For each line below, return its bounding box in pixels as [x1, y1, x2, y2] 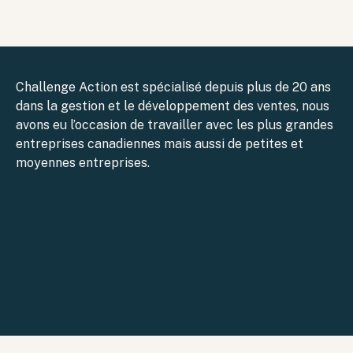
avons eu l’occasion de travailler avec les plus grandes [16, 117, 333, 133]
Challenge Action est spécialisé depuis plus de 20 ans [16, 80, 331, 95]
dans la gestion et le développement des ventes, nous [16, 98, 329, 114]
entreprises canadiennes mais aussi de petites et [16, 136, 303, 152]
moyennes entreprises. [16, 155, 150, 171]
